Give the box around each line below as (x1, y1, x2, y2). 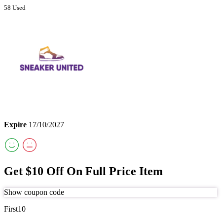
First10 (4, 204, 26, 213)
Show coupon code (4, 187, 64, 196)
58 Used (4, 4, 26, 12)
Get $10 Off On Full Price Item (4, 165, 163, 178)
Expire (4, 120, 27, 129)
